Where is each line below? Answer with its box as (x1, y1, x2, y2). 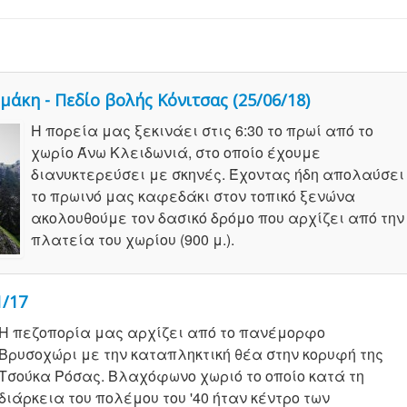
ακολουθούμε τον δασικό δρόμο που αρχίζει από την (31, 207, 404, 229)
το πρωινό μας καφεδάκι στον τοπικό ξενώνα (31, 185, 355, 207)
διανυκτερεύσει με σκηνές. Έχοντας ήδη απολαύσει (31, 164, 404, 185)
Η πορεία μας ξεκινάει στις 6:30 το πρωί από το (31, 120, 373, 142)
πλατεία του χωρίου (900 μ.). (31, 229, 234, 251)
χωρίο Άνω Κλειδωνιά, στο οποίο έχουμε (31, 142, 321, 164)
